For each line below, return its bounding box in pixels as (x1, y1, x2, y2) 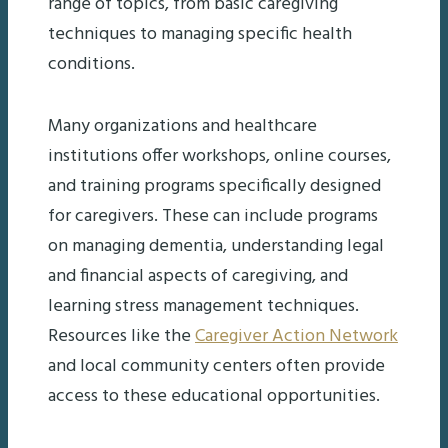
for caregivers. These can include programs (48, 201, 378, 231)
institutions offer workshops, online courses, (48, 141, 391, 171)
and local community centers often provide (48, 351, 385, 381)
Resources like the (48, 321, 195, 351)
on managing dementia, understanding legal (48, 231, 384, 261)
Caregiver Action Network (195, 321, 398, 351)
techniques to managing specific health (48, 19, 352, 49)
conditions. (48, 49, 135, 79)
